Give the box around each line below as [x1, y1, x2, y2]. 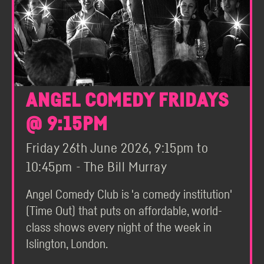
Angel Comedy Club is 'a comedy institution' [26, 189, 232, 201]
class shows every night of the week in [26, 222, 212, 234]
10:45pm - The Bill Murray [26, 161, 167, 174]
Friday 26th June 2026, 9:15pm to [26, 142, 209, 156]
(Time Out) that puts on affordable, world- [26, 205, 222, 217]
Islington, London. [26, 238, 108, 250]
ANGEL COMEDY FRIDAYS [26, 91, 229, 110]
